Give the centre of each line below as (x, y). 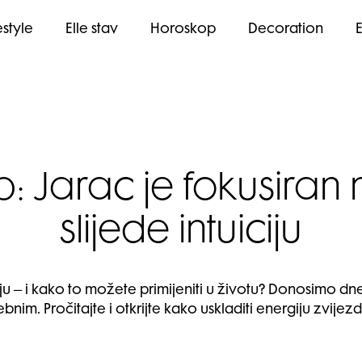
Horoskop (183, 30)
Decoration (286, 30)
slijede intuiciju (181, 234)
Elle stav (92, 30)
